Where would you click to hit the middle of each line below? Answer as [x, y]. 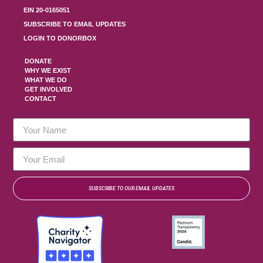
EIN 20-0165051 [47, 10]
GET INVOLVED [49, 90]
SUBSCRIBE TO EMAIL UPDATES [75, 24]
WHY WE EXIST [48, 71]
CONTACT [41, 99]
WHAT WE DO [46, 80]
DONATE [38, 61]
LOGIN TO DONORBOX [60, 38]
